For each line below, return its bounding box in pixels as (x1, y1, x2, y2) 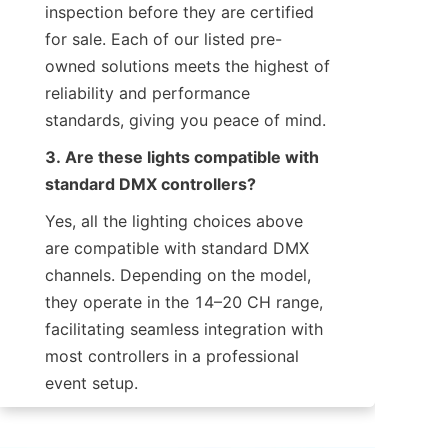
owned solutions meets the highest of (45, 56, 330, 77)
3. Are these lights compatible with (45, 147, 319, 168)
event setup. (45, 373, 138, 394)
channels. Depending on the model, (45, 265, 311, 286)
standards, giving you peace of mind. (45, 110, 326, 131)
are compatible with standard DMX (45, 238, 309, 259)
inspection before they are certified (45, 2, 314, 23)
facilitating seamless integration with (45, 319, 323, 340)
